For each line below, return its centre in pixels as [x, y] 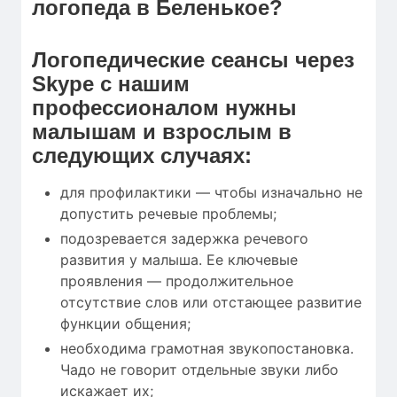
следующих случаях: [142, 155]
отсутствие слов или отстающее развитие [211, 302]
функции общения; [125, 323]
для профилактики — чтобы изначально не [211, 192]
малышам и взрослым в [162, 131]
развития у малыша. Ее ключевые [179, 259]
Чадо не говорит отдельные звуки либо [199, 369]
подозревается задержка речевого [184, 238]
